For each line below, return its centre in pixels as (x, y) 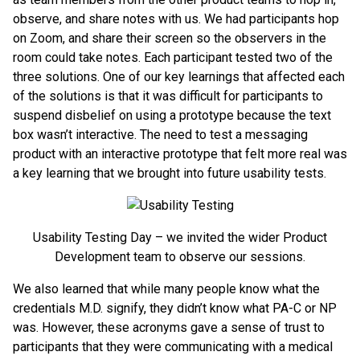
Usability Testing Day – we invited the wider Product (180, 238)
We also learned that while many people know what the (166, 289)
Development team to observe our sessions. (180, 257)
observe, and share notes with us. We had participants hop (176, 19)
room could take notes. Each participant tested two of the (173, 58)
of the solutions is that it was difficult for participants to (168, 96)
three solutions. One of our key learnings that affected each (179, 77)
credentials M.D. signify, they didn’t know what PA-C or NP (175, 309)
